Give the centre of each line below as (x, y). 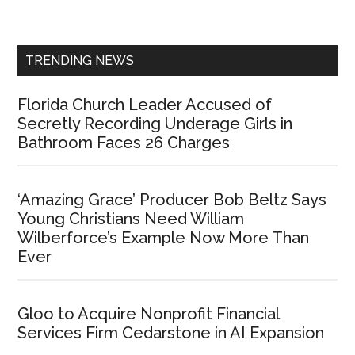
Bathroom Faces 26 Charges (124, 143)
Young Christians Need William (131, 219)
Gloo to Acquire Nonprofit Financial (149, 314)
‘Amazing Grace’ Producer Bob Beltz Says (172, 200)
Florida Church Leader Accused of (145, 105)
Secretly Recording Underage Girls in (155, 124)
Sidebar (60, 24)
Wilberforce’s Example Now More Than (164, 238)
